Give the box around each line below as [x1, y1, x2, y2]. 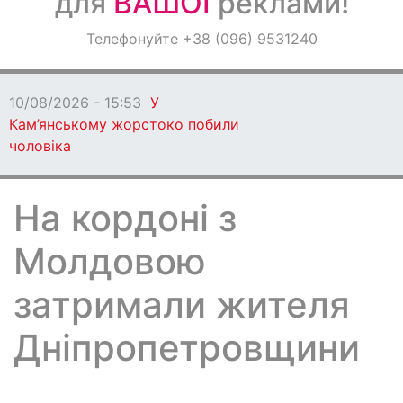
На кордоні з [13, 196, 237, 240]
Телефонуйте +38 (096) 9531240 [85, 30, 318, 48]
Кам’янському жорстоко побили [9, 115, 239, 133]
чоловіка [9, 137, 71, 155]
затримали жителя [13, 282, 350, 327]
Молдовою [13, 239, 206, 283]
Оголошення [13, 27, 115, 47]
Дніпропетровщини [13, 326, 360, 370]
